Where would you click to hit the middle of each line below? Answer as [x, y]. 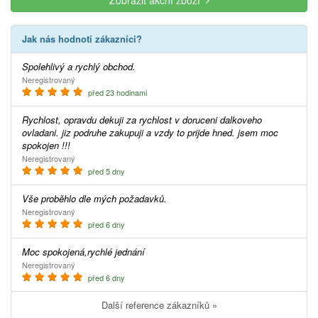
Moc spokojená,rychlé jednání [87, 252]
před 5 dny [105, 171]
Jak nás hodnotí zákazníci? [84, 39]
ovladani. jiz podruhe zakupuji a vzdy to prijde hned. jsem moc [150, 133]
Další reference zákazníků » [162, 305]
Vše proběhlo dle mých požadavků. [98, 199]
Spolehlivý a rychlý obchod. [82, 67]
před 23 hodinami [116, 93]
